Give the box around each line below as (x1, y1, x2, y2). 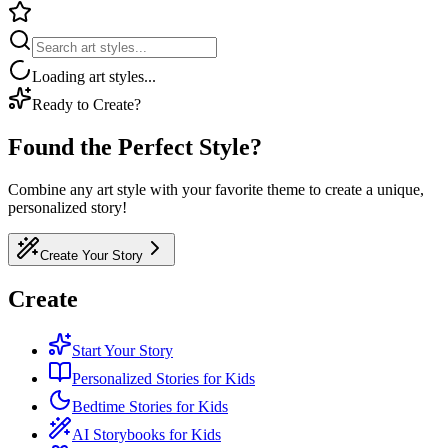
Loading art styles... (32, 67, 156, 85)
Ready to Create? (32, 95, 141, 113)
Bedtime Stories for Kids (72, 398, 228, 416)
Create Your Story (40, 247, 143, 263)
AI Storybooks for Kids (72, 426, 221, 444)
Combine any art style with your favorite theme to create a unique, (8, 180, 424, 198)
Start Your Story (72, 342, 173, 360)
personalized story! (8, 198, 127, 216)
